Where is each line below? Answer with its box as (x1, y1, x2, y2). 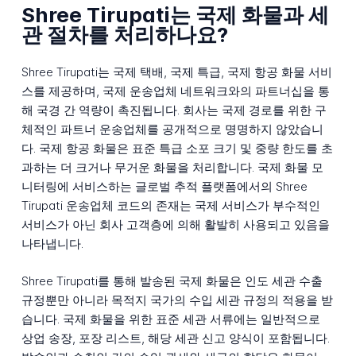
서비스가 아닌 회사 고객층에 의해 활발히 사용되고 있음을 (21, 216, 330, 232)
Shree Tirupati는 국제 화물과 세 (21, 2, 329, 28)
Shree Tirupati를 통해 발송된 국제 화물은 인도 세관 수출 (21, 273, 323, 288)
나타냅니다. (21, 235, 83, 251)
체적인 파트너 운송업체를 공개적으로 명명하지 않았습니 (21, 121, 323, 137)
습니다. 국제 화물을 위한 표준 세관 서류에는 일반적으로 (21, 311, 320, 327)
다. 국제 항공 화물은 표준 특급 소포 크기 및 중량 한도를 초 (21, 140, 333, 156)
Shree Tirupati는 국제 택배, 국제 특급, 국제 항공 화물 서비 (21, 64, 332, 79)
